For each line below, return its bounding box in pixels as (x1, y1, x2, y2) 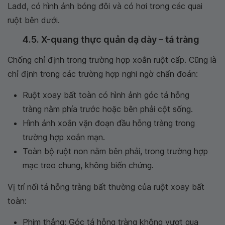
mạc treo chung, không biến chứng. (23, 160, 154, 170)
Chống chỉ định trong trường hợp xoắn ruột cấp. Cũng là (8, 54, 216, 65)
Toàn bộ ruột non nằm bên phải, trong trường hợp (23, 146, 208, 156)
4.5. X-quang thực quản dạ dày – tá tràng (23, 34, 199, 45)
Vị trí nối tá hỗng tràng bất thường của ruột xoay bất (8, 181, 204, 192)
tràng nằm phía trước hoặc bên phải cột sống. (23, 103, 193, 114)
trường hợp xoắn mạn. (23, 132, 105, 142)
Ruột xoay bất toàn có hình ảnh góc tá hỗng (23, 89, 189, 100)
